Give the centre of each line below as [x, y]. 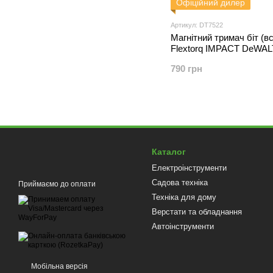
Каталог [169, 152]
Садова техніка [180, 183]
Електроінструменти [189, 168]
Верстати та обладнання [197, 212]
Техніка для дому [184, 197]
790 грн [186, 69]
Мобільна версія [58, 266]
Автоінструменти [183, 226]
